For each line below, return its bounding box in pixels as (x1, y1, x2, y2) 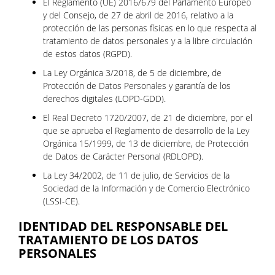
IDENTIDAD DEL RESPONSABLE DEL (18, 218, 228, 234)
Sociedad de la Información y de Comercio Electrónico (43, 182, 250, 194)
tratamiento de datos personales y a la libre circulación (43, 35, 252, 47)
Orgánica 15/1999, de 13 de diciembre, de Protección (43, 137, 249, 149)
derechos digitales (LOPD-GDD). (43, 93, 166, 104)
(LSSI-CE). (43, 195, 80, 207)
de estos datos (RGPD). (43, 48, 132, 60)
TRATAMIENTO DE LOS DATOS (18, 231, 198, 248)
